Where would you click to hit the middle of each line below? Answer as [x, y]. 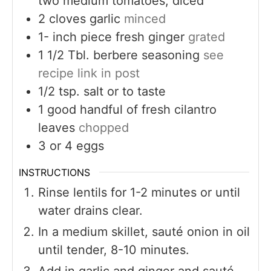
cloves [67, 18]
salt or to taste [125, 91]
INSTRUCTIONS [54, 172]
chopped [104, 127]
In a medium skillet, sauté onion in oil [144, 231]
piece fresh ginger [132, 37]
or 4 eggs [77, 145]
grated [207, 37]
